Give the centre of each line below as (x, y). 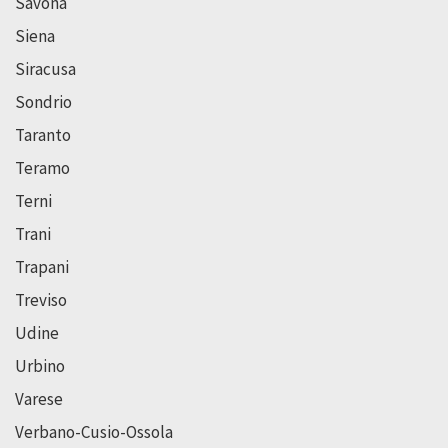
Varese (39, 398)
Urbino (40, 365)
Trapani (42, 266)
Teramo (42, 167)
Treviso (41, 299)
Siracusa (45, 68)
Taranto (43, 134)
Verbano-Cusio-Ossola (94, 431)
